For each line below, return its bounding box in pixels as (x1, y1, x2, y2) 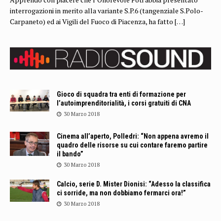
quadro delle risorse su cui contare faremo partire (57, 141, 208, 149)
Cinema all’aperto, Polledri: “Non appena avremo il (57, 132, 209, 140)
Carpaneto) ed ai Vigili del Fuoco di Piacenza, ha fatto (10, 17, 175, 27)
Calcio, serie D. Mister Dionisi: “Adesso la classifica (57, 180, 211, 188)
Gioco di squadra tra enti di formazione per (57, 90, 186, 99)
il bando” (57, 150, 83, 158)
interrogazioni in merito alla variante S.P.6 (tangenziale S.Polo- (10, 6, 203, 16)
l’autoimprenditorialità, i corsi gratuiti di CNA (57, 99, 191, 108)
